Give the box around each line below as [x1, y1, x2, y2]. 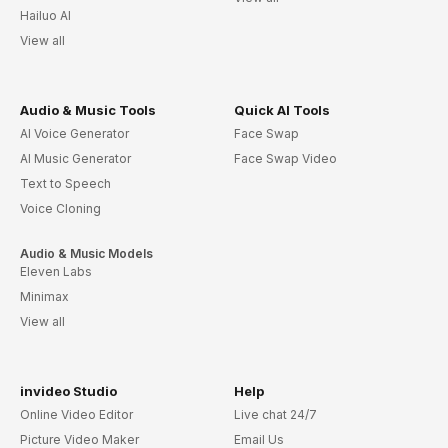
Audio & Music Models [20, 246, 153, 261]
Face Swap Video [233, 151, 337, 166]
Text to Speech [20, 176, 111, 191]
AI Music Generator [20, 151, 131, 166]
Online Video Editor [20, 407, 133, 422]
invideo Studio [20, 383, 117, 399]
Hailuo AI [20, 8, 71, 23]
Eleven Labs [20, 264, 92, 279]
